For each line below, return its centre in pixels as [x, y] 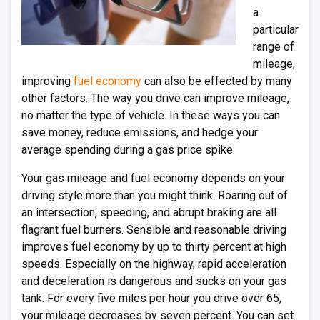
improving [47, 81]
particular [276, 30]
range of [274, 47]
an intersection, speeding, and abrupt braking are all [149, 212]
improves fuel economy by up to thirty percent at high [154, 247]
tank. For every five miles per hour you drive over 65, [151, 298]
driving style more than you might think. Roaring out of [155, 195]
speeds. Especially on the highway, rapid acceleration [154, 264]
